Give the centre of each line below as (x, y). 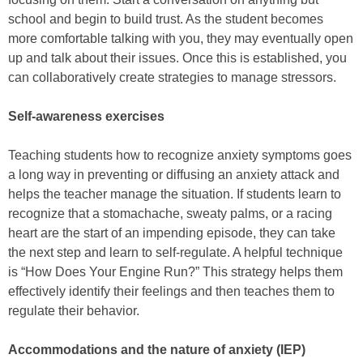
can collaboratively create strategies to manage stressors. (172, 78)
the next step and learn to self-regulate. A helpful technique (175, 253)
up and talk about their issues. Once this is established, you (177, 58)
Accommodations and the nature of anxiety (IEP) (157, 350)
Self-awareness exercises (86, 117)
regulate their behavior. (74, 311)
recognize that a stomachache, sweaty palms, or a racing (170, 214)
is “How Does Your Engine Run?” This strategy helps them (175, 272)
